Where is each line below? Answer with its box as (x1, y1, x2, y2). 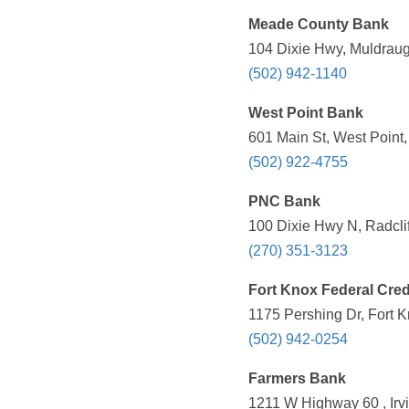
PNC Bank (248, 194, 320, 210)
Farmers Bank (248, 371, 346, 387)
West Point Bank (248, 105, 363, 121)
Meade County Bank (248, 16, 389, 33)
